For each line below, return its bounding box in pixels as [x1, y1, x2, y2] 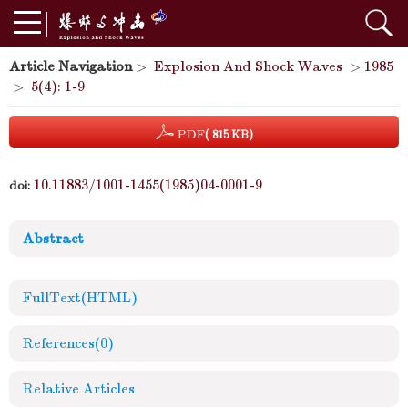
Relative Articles [23, 381, 135, 397]
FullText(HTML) [23, 290, 138, 306]
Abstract [23, 230, 84, 247]
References [23, 335, 95, 352]
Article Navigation [9, 58, 132, 75]
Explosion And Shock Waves [154, 58, 342, 75]
